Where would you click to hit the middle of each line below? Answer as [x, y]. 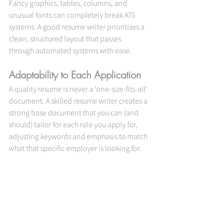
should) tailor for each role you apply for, [74, 124]
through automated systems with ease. [70, 50]
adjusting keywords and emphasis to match [79, 136]
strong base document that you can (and [74, 112]
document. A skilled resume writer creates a [79, 100]
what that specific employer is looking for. [75, 148]
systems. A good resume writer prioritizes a [77, 26]
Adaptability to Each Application [75, 74]
